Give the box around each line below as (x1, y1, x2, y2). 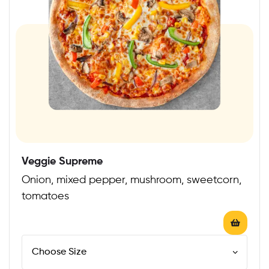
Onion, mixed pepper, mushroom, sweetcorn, (22, 174, 241, 186)
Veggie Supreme (22, 156, 103, 167)
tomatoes (22, 190, 69, 202)
